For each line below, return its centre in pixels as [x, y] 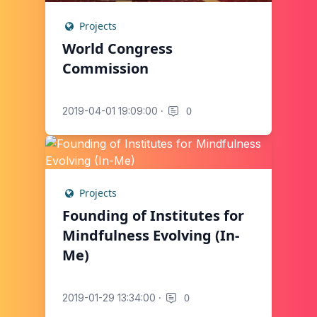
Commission [105, 68]
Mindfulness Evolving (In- [151, 235]
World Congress [117, 48]
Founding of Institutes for [153, 215]
